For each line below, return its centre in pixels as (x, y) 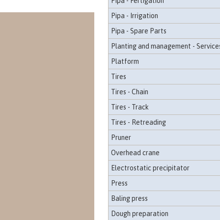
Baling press (129, 198)
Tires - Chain (129, 92)
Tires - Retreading (138, 122)
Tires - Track (130, 107)
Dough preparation (139, 214)
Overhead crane (135, 153)
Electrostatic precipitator (150, 168)
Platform (125, 61)
